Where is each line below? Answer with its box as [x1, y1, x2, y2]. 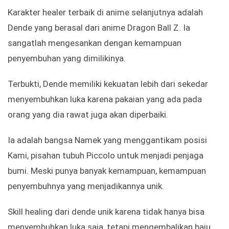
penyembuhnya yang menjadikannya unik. [8, 181, 164, 192]
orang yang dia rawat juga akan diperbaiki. [8, 109, 168, 120]
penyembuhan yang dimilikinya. [8, 53, 126, 64]
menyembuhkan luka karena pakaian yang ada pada [8, 94, 202, 105]
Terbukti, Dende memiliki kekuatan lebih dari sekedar [8, 79, 208, 89]
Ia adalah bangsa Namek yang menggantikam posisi [8, 135, 207, 146]
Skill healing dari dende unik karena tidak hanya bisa [8, 207, 204, 217]
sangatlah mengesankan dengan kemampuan [8, 38, 181, 49]
